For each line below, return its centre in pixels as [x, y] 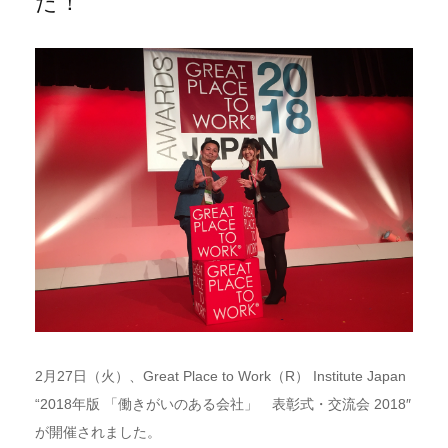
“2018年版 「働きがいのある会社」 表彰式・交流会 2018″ [223, 403]
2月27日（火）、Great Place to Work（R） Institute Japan [220, 375]
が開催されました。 [98, 431]
